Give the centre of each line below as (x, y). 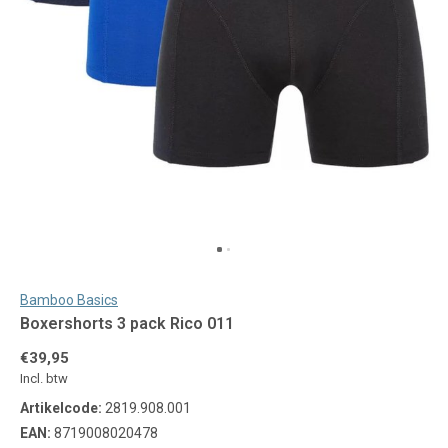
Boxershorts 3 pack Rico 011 (127, 323)
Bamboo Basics (69, 300)
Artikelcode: (61, 408)
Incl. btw (44, 378)
